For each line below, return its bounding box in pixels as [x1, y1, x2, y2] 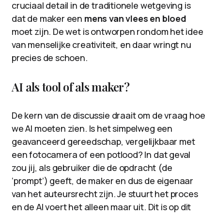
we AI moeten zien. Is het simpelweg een [12, 123, 172, 134]
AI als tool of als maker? [12, 79, 129, 94]
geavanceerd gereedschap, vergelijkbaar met [12, 136, 195, 147]
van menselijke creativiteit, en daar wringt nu [12, 39, 191, 50]
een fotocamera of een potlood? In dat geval [12, 149, 191, 160]
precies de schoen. [12, 52, 88, 63]
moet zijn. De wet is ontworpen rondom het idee [12, 26, 203, 37]
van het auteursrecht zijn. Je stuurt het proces [12, 188, 198, 200]
